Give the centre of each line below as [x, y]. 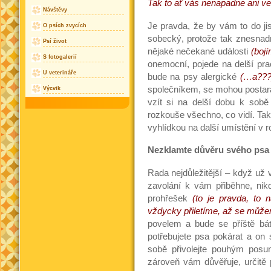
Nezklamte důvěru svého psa [208, 150]
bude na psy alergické [194, 77]
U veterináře [59, 73]
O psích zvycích [64, 26]
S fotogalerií [60, 57]
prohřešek [170, 199]
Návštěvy [55, 10]
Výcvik [51, 89]
